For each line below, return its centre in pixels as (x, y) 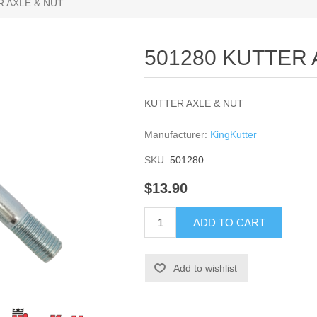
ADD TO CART (230, 223)
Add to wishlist (206, 269)
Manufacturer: (176, 134)
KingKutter (234, 134)
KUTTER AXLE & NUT (194, 103)
